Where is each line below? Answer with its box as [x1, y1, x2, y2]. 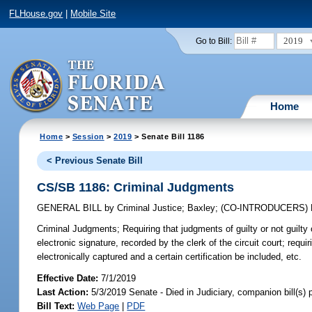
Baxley [187, 203, 216, 214]
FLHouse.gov [9, 8, 63, 19]
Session [72, 132, 104, 141]
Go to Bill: [195, 36, 232, 45]
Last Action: [37, 286, 89, 297]
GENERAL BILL [37, 203, 105, 214]
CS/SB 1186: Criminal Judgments [37, 180, 235, 194]
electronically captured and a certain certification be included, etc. [37, 251, 302, 263]
